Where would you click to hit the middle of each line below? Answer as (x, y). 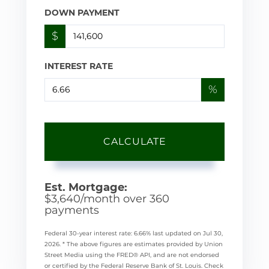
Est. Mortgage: (86, 187)
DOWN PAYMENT (82, 12)
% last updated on (174, 233)
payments (72, 210)
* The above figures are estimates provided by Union (143, 244)
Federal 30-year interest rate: (89, 233)
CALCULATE (134, 141)
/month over (115, 198)
